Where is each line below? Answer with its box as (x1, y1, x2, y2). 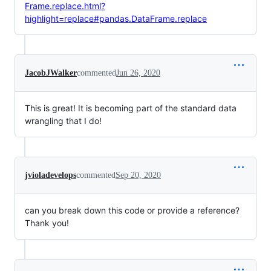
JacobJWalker (25, 68, 77, 77)
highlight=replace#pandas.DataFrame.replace (25, 13, 207, 24)
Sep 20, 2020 (116, 171, 161, 180)
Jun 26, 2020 (116, 68, 160, 77)
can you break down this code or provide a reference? (25, 205, 240, 215)
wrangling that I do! (25, 116, 102, 126)
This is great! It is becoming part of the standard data (25, 103, 237, 113)
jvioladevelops (25, 171, 76, 180)
